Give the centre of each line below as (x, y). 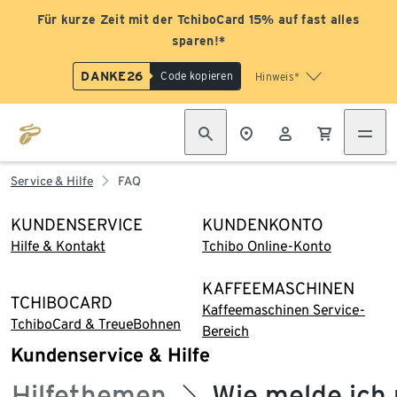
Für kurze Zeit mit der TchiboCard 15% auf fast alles (198, 19)
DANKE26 (112, 76)
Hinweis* (277, 77)
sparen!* (198, 41)
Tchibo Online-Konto (266, 246)
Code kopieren (197, 76)
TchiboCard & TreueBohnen (96, 324)
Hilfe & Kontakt (58, 246)
